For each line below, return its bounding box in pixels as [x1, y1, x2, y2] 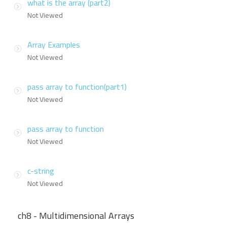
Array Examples [27, 36, 80, 52]
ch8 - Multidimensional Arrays [18, 207, 134, 224]
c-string [27, 163, 54, 178]
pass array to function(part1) [27, 79, 127, 94]
